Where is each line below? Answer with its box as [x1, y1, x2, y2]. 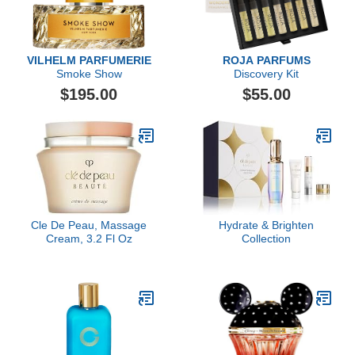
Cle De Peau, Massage [31, 219, 147, 231]
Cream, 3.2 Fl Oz [45, 232, 132, 245]
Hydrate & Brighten [219, 219, 314, 231]
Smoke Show [55, 67, 122, 80]
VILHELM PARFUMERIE [26, 54, 151, 67]
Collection [242, 232, 291, 245]
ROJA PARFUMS [222, 54, 311, 67]
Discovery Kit [234, 67, 299, 80]
